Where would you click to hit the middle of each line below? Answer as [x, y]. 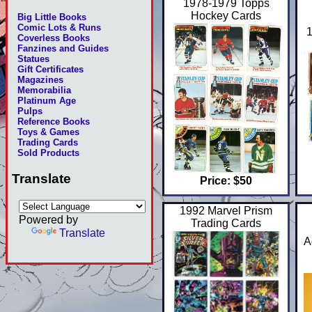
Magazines [41, 80]
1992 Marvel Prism [226, 211]
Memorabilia [45, 91]
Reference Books [54, 122]
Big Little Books [52, 17]
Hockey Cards [226, 16]
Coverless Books [54, 38]
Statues [34, 59]
